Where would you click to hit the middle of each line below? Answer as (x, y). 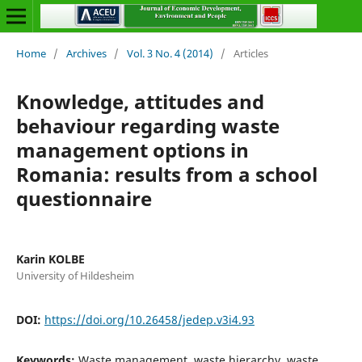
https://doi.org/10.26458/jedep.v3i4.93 (149, 319)
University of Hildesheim (75, 275)
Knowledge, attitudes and (140, 101)
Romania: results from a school (166, 174)
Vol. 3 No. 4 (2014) (170, 53)
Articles (250, 53)
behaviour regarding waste (147, 125)
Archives (86, 53)
